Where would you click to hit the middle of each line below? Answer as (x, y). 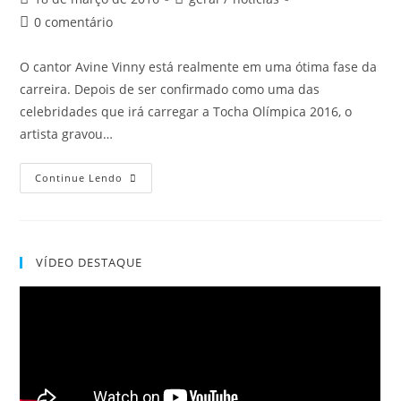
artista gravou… (67, 134)
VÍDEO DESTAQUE (90, 262)
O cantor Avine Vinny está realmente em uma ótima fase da (199, 67)
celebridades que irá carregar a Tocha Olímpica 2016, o (186, 111)
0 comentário (74, 22)
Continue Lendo (79, 178)
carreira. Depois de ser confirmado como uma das (170, 89)
